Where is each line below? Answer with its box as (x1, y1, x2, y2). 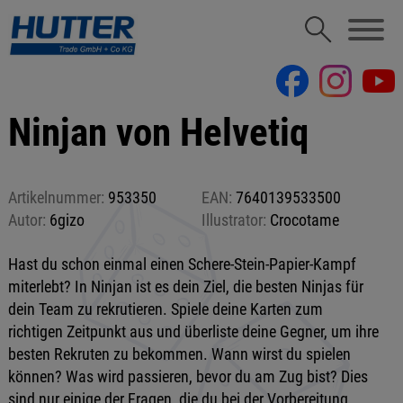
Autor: (7, 210, 46, 229)
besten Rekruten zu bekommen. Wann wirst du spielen (7, 345, 351, 363)
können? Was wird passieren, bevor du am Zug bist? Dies (7, 367, 368, 386)
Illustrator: (201, 210, 266, 229)
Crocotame (265, 210, 339, 229)
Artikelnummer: (7, 188, 104, 207)
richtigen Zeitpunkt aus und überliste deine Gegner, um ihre (7, 322, 379, 341)
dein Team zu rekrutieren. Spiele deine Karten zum (7, 300, 323, 318)
